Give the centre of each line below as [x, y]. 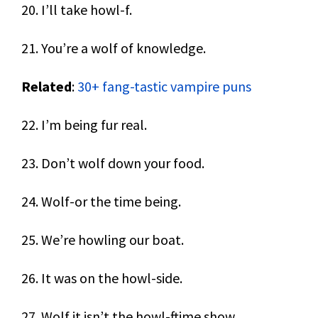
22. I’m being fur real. [84, 125]
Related [46, 86]
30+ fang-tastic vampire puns [164, 86]
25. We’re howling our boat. [103, 240]
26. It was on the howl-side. [102, 278]
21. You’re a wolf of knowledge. [114, 48]
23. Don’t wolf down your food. [113, 163]
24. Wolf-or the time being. [101, 201]
